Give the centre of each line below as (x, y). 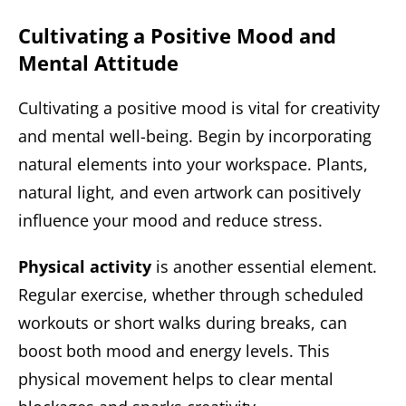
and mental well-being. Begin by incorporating (195, 136)
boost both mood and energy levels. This (174, 351)
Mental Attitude (98, 63)
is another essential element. (264, 267)
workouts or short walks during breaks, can (183, 323)
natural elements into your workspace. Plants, (193, 164)
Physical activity (85, 267)
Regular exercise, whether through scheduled (191, 295)
